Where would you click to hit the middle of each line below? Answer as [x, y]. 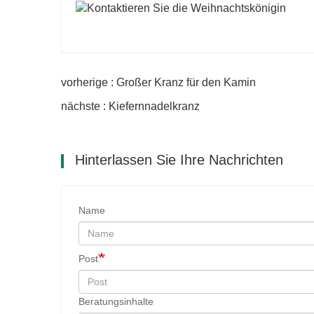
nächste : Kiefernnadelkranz [130, 106]
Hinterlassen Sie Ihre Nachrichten [177, 159]
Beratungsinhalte [116, 301]
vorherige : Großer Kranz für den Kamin [158, 82]
